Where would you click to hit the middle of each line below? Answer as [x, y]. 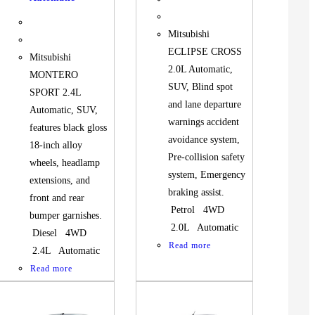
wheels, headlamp [65, 163]
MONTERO [54, 75]
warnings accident [204, 122]
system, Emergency [207, 175]
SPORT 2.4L [56, 93]
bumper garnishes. [69, 216]
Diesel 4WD [61, 233]
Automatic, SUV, [64, 110]
